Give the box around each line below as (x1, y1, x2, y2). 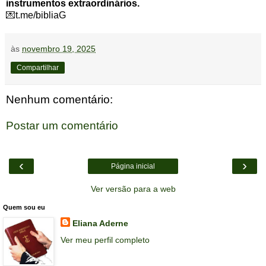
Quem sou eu (3, 204, 45, 211)
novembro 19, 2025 (22, 44, 96, 54)
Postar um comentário (6, 119, 118, 132)
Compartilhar (17, 64, 59, 72)
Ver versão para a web (90, 184, 176, 194)
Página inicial (111, 162, 155, 171)
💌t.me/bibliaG (6, 10, 66, 21)
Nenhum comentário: (6, 93, 113, 106)
